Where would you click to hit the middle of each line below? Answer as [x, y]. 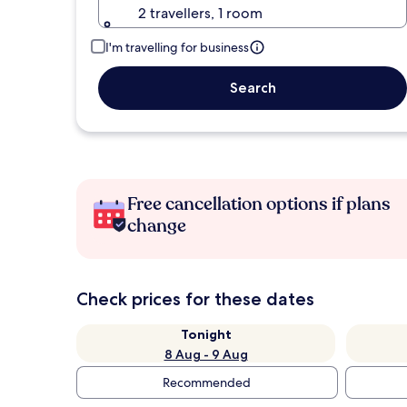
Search [253, 88]
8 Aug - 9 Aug [206, 354]
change [157, 226]
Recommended [206, 382]
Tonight [206, 334]
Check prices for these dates [195, 299]
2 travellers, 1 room [200, 13]
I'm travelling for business [177, 47]
